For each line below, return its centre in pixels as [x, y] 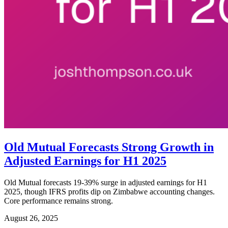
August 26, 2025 [31, 218]
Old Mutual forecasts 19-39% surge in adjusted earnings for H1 [106, 182]
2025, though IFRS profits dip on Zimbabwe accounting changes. [109, 191]
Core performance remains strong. [59, 201]
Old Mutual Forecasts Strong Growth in [109, 147]
